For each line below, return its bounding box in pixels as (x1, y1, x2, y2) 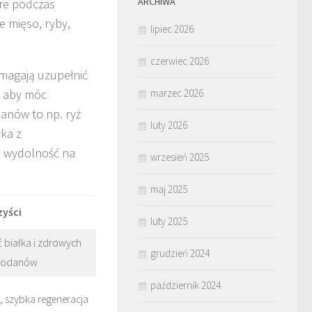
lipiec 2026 (150, 22, 194, 36)
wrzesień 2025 (150, 150, 209, 164)
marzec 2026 (150, 86, 203, 100)
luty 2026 (150, 118, 187, 132)
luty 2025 (150, 214, 187, 228)
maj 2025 (150, 182, 187, 196)
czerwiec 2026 (150, 54, 209, 68)
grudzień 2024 (150, 247, 210, 260)
